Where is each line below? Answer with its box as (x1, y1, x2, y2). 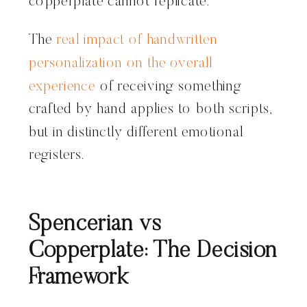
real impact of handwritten (52, 34, 218, 48)
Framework (29, 267, 130, 290)
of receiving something (95, 79, 242, 95)
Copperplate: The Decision (29, 240, 278, 263)
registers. (29, 149, 85, 163)
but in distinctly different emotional (29, 125, 244, 140)
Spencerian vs (29, 212, 161, 236)
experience (29, 79, 96, 95)
